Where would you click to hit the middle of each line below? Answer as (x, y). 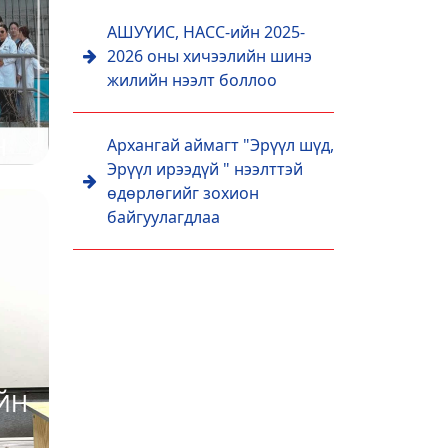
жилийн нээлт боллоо (192, 80)
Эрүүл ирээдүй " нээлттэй (205, 169)
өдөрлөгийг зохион (183, 193)
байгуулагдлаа (163, 217)
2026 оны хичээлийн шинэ (209, 56)
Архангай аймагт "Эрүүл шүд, (220, 145)
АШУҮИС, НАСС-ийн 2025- (206, 32)
